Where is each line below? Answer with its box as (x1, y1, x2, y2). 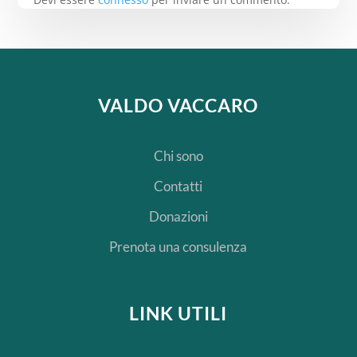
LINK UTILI (129, 302, 228, 325)
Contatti (154, 178, 203, 195)
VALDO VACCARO (98, 94, 259, 117)
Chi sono (153, 147, 203, 165)
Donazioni (148, 208, 208, 226)
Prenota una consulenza (109, 238, 248, 256)
